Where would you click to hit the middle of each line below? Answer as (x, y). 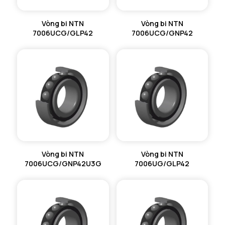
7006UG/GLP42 (162, 163)
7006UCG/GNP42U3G (63, 163)
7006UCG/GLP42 (63, 33)
